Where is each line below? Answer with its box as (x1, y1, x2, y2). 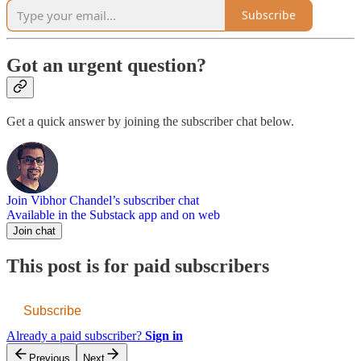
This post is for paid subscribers (6, 255, 269, 277)
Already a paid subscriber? (6, 329, 145, 343)
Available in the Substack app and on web (6, 208, 220, 222)
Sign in (145, 329, 183, 343)
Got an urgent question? (6, 55, 206, 77)
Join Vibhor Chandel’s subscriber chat (6, 193, 199, 208)
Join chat (13, 225, 56, 238)
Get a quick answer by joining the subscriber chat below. (6, 114, 294, 129)
